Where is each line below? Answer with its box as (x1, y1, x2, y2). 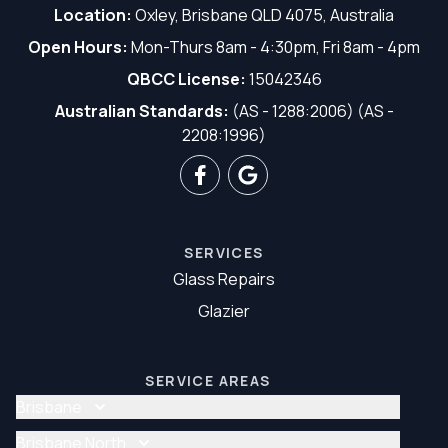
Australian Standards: (54, 99, 229, 122)
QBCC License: (126, 67, 246, 90)
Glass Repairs (173, 267, 275, 290)
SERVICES (184, 242, 264, 262)
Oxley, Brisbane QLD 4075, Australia (132, 3, 394, 26)
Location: (54, 3, 132, 26)
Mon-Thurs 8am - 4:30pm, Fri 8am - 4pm (128, 35, 420, 58)
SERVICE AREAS (145, 370, 271, 390)
